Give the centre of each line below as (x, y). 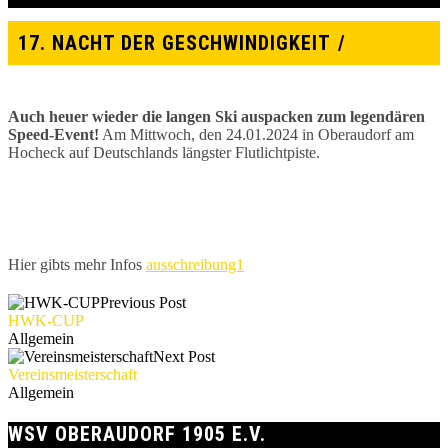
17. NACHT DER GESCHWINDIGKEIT (174, 43)
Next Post (184, 357)
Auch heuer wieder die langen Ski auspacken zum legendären (216, 117)
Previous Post (143, 303)
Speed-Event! (53, 135)
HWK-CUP (46, 321)
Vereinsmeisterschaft (72, 375)
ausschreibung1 (195, 265)
